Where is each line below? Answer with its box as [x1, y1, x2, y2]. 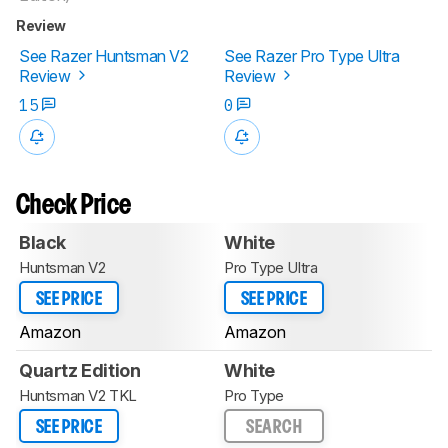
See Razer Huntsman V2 [19, 45, 189, 66]
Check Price [16, 193, 132, 219]
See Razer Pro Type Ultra [224, 45, 400, 66]
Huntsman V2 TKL [19, 386, 137, 406]
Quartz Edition [19, 360, 141, 382]
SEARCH [246, 419, 302, 437]
